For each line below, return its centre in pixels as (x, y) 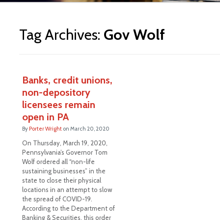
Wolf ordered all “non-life (58, 161)
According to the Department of (68, 208)
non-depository (56, 92)
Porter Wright (45, 128)
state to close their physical (61, 180)
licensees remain (58, 104)
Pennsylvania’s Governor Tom (65, 152)
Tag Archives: (61, 34)
